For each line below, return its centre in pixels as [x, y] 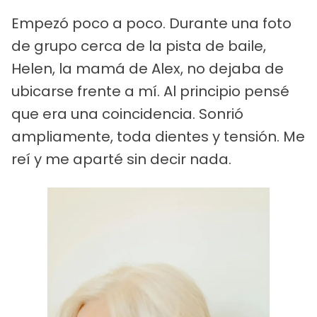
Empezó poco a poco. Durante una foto [151, 24]
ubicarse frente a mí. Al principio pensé [150, 92]
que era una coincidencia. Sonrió [127, 114]
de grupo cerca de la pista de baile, [139, 46]
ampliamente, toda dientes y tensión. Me [158, 137]
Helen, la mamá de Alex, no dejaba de [148, 69]
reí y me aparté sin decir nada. [121, 160]
